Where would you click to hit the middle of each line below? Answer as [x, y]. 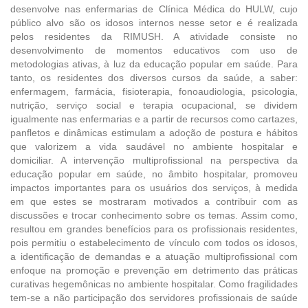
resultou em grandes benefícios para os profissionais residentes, [154, 229]
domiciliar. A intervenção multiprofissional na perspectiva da [154, 160]
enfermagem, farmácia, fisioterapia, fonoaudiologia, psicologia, [154, 91]
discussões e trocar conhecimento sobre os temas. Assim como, [154, 215]
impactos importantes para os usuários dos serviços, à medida [154, 187]
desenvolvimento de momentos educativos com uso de [154, 50]
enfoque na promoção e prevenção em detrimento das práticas [154, 270]
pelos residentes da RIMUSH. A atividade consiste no [154, 36]
